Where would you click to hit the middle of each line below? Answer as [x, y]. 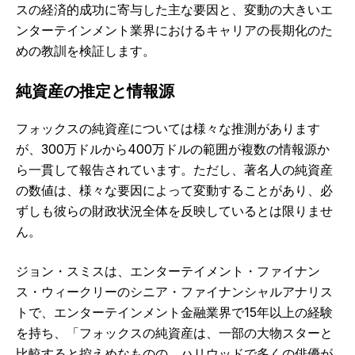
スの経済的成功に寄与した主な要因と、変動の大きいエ [174, 10]
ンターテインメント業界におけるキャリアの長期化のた [174, 31]
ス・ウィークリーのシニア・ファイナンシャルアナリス [174, 292]
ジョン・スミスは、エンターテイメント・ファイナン [168, 271]
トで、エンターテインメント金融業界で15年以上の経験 [174, 313]
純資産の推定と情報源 [95, 92]
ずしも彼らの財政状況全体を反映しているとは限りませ [174, 211]
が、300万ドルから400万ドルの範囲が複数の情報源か [173, 149]
